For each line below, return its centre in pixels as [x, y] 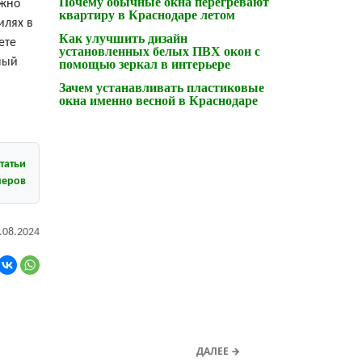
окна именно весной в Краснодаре [158, 100]
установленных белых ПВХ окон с [160, 51]
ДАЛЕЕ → [218, 351]
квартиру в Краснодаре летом [147, 15]
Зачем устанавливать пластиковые [162, 87]
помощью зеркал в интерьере [145, 64]
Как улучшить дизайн [123, 38]
